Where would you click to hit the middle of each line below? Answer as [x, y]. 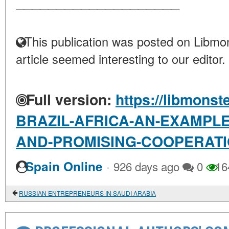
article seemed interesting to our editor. [121, 59]
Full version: [67, 100]
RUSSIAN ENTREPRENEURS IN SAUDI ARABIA [87, 193]
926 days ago [146, 166]
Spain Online [64, 167]
